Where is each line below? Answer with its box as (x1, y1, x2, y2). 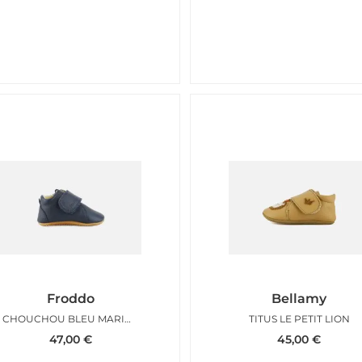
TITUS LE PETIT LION (248, 313, 350, 326)
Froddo (46, 291, 95, 306)
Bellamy (271, 291, 327, 306)
